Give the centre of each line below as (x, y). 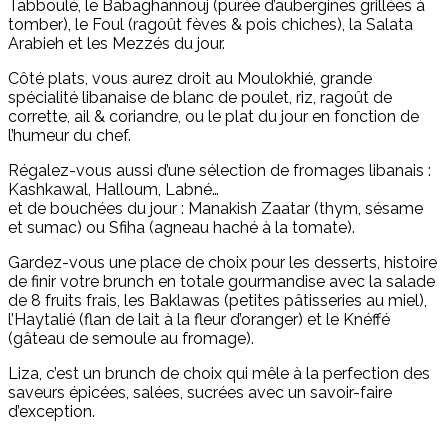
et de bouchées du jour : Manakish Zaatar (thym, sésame (215, 209)
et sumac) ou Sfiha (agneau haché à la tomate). (181, 228)
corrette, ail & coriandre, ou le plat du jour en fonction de (213, 117)
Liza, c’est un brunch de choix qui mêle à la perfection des (219, 374)
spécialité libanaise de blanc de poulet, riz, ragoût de (200, 98)
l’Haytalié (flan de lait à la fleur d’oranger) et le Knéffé (199, 320)
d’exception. (51, 412)
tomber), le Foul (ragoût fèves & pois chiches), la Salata (210, 25)
